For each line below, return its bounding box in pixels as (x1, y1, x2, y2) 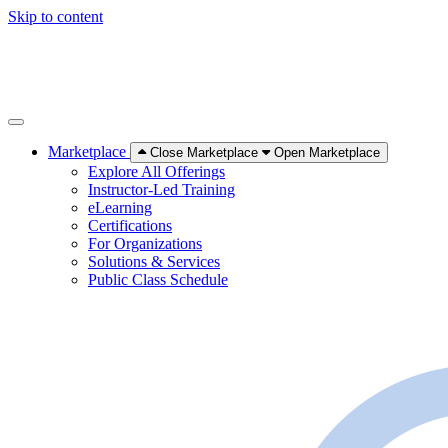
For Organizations (88, 235, 202, 252)
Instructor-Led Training (88, 181, 235, 198)
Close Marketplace (150, 145, 258, 160)
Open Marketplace (274, 145, 380, 160)
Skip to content (8, 8, 103, 25)
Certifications (88, 217, 172, 234)
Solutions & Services (88, 253, 220, 270)
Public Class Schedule (88, 271, 228, 288)
